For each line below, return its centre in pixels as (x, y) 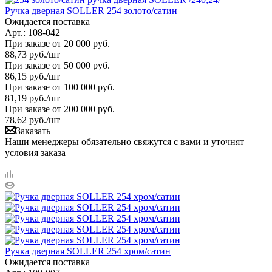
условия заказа (35, 152)
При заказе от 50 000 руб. (57, 65)
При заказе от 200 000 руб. (60, 109)
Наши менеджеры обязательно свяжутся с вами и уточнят (124, 141)
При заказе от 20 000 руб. (57, 43)
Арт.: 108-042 (32, 32)
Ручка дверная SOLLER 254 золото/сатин (91, 10)
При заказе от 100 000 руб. (60, 87)
